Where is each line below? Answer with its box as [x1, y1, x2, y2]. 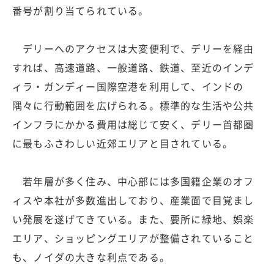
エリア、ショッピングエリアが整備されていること [12, 231, 254, 246]
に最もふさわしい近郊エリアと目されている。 [12, 136, 234, 151]
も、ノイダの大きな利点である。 [12, 250, 170, 265]
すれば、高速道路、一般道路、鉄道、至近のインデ [12, 60, 254, 75]
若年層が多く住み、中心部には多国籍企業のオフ [12, 174, 254, 189]
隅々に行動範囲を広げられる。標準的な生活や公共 [12, 98, 254, 113]
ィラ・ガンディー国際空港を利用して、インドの [12, 79, 244, 94]
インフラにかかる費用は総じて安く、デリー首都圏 [12, 117, 254, 132]
